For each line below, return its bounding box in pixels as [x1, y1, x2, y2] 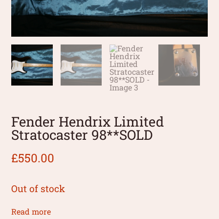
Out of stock [11, 182, 66, 195]
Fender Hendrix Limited [11, 112, 164, 131]
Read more [11, 206, 51, 217]
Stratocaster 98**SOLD [11, 126, 153, 144]
